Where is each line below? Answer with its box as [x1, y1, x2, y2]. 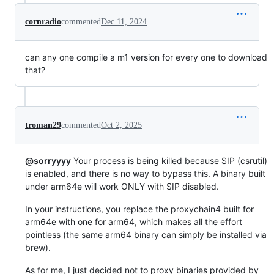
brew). [25, 242, 51, 253]
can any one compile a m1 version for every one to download [25, 52, 267, 62]
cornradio [25, 17, 61, 26]
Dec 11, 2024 [101, 17, 147, 26]
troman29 [25, 120, 61, 130]
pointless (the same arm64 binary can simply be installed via [25, 229, 267, 240]
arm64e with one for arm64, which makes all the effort [25, 217, 242, 227]
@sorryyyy [25, 155, 71, 166]
